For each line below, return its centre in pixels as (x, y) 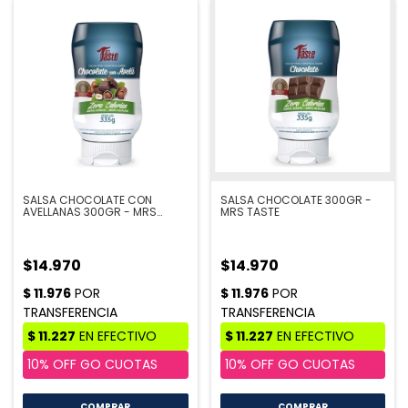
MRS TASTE (250, 212)
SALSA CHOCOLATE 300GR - (296, 200)
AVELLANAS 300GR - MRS (90, 212)
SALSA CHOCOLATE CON (87, 200)
